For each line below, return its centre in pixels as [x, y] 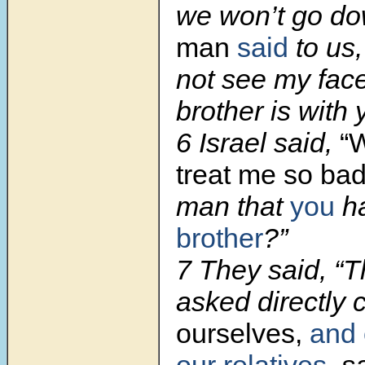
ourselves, [243, 334]
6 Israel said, [258, 143]
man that [233, 207]
